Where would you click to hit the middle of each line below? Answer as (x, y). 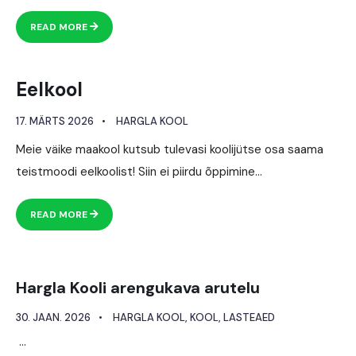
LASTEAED (249, 317)
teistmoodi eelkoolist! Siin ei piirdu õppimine (135, 171)
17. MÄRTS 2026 (55, 121)
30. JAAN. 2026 (53, 317)
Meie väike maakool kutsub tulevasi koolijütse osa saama (170, 149)
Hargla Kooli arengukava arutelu (138, 287)
